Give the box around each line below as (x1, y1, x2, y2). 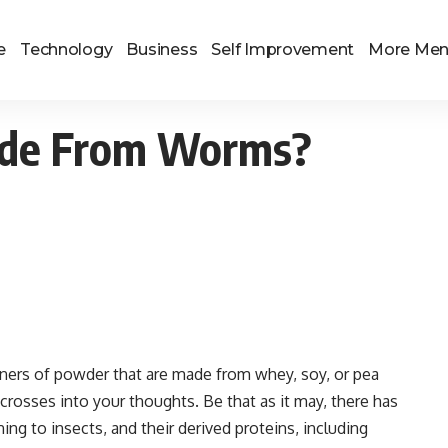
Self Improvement (211, 40, 355, 59)
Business (126, 40, 198, 59)
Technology (20, 40, 113, 59)
